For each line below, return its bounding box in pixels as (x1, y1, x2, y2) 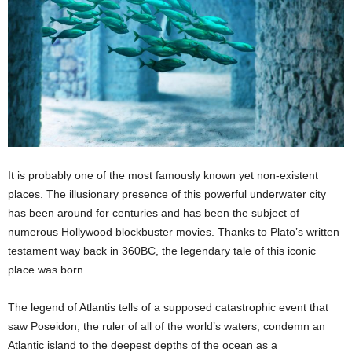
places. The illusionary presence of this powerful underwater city (8, 188, 326, 200)
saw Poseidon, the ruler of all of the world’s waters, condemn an (8, 320, 325, 332)
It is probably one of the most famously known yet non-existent (8, 169, 318, 181)
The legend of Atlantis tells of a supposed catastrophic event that (8, 301, 328, 313)
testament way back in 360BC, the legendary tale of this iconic (8, 244, 316, 257)
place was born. (8, 263, 86, 276)
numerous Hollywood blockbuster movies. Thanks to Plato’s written (8, 225, 339, 238)
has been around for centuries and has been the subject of (8, 207, 299, 219)
